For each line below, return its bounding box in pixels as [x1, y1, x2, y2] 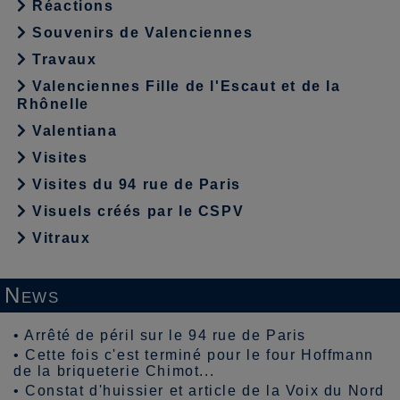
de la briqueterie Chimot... [13, 363, 215, 379]
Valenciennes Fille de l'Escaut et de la [27, 79, 341, 95]
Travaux [27, 52, 97, 68]
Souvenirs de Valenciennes [27, 25, 254, 41]
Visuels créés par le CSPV [27, 204, 245, 220]
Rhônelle [17, 96, 89, 112]
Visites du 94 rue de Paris [27, 177, 241, 193]
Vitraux [27, 230, 91, 246]
